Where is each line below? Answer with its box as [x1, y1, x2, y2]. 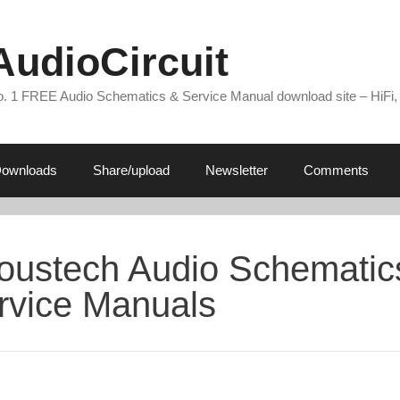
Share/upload [92, 162, 170, 179]
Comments [303, 162, 369, 179]
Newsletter [204, 162, 268, 179]
